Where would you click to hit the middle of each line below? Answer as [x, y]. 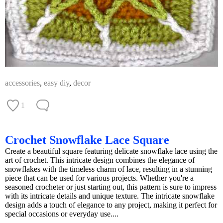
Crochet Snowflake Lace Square [87, 140]
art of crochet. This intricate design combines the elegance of [100, 160]
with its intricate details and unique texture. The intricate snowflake [110, 196]
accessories [22, 83]
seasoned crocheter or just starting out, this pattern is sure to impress [111, 187]
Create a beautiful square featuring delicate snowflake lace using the [111, 151]
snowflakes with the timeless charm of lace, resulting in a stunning [109, 169]
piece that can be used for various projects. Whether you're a [99, 178]
